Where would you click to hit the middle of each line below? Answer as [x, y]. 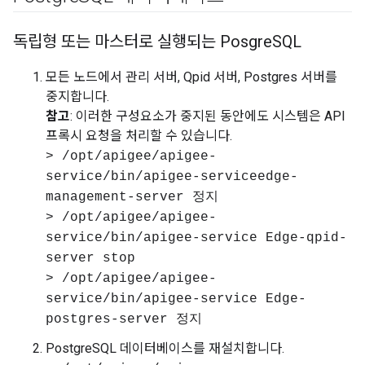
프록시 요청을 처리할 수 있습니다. [139, 136]
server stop [90, 258]
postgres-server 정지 [124, 319]
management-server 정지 [132, 197]
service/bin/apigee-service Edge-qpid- [196, 238]
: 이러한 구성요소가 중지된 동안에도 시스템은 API [208, 116]
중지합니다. [77, 97]
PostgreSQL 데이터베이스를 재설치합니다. [165, 348]
